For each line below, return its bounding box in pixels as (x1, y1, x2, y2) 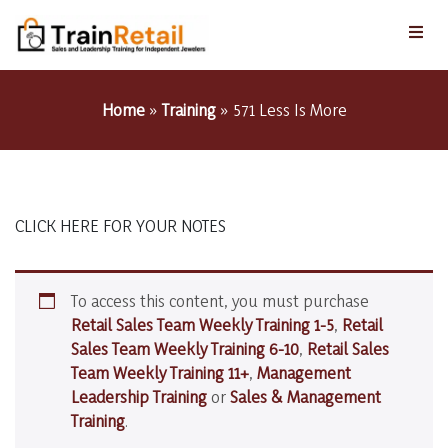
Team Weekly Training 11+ (71, 361, 249, 383)
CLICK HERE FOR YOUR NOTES (15, 214, 226, 236)
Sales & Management (230, 385, 381, 407)
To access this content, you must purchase (71, 289, 369, 311)
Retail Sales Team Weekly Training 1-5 (71, 313, 334, 335)
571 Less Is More (232, 98, 347, 120)
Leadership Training (71, 385, 207, 407)
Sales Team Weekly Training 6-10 (71, 337, 299, 359)
